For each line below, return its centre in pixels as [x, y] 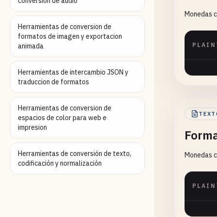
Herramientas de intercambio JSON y [73, 72]
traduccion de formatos [54, 82]
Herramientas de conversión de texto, [75, 154]
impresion [32, 127]
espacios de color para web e [62, 118]
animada [31, 46]
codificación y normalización [60, 163]
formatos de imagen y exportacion [70, 36]
